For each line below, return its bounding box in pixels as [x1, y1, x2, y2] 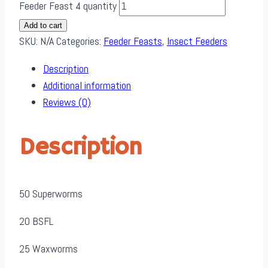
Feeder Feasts [103, 34, 162, 48]
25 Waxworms [19, 241, 78, 255]
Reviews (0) [43, 95, 91, 109]
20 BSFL [19, 214, 53, 228]
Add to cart [24, 21, 62, 31]
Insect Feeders [167, 34, 227, 48]
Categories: [56, 34, 103, 48]
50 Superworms [19, 186, 83, 200]
